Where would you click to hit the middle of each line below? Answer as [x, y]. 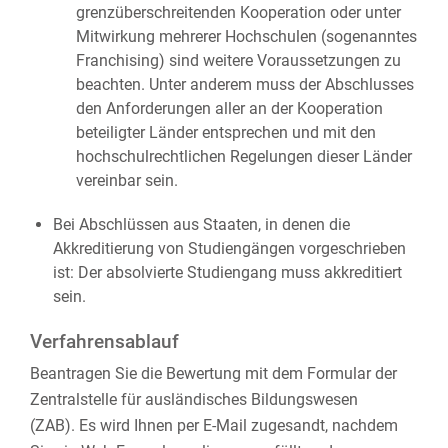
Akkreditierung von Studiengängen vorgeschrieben [229, 248]
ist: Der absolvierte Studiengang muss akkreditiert [227, 272]
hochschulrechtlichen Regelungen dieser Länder [243, 156]
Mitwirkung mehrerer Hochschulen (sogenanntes [246, 36]
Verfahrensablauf [104, 342]
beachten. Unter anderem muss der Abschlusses [244, 84]
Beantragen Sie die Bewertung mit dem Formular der [213, 373]
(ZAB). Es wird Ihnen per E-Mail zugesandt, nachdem [214, 425]
